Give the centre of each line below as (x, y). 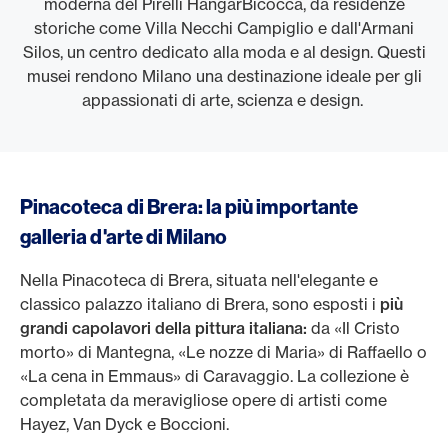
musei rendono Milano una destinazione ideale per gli (224, 76)
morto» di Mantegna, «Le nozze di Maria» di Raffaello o (223, 352)
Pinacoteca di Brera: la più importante (189, 206)
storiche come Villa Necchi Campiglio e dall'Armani (224, 28)
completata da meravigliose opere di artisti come (203, 400)
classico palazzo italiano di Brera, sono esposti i (200, 304)
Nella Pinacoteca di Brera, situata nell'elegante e (199, 280)
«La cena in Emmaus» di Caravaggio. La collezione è (214, 376)
